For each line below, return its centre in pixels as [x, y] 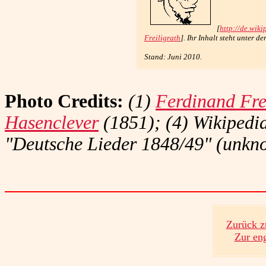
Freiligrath [162, 38]
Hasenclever [52, 123]
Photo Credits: [64, 101]
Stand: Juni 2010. [173, 57]
